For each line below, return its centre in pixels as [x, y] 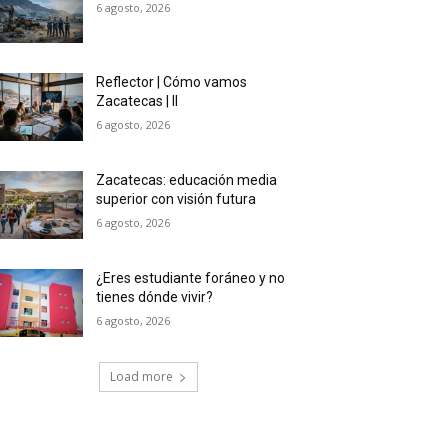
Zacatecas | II [137, 100]
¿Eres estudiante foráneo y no [191, 277]
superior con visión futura [176, 198]
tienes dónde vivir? [155, 296]
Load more [141, 376]
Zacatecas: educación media [187, 179]
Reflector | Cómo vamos [172, 81]
